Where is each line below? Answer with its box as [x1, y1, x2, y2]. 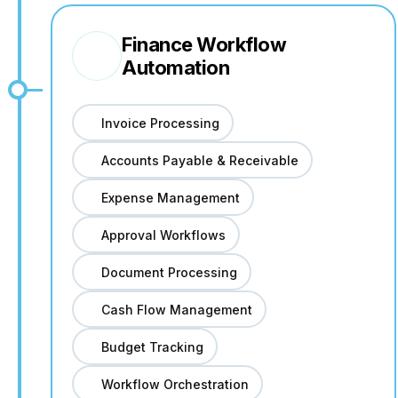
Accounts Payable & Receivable [100, 152, 298, 168]
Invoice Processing [100, 115, 219, 131]
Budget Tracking [100, 338, 203, 354]
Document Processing [100, 264, 237, 280]
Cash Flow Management [100, 301, 252, 317]
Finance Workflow [122, 33, 286, 56]
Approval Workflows [100, 227, 226, 243]
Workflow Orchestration [100, 376, 249, 392]
